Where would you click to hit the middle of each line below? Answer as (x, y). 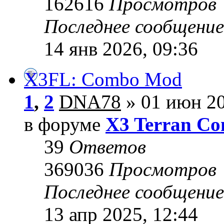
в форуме (65, 124)
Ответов (107, 147)
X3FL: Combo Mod (103, 79)
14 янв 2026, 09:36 (121, 49)
